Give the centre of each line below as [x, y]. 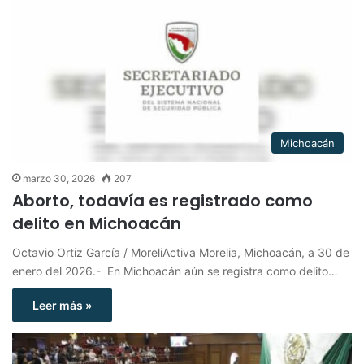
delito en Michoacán [97, 223]
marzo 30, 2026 [59, 178]
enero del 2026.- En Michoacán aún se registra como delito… [175, 271]
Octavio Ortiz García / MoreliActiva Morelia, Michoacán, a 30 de [181, 252]
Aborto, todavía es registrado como [162, 200]
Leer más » [62, 305]
